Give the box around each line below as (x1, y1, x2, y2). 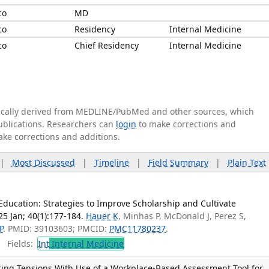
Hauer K (86, 210, 119, 222)
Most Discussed (11, 156, 75, 168)
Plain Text (227, 156, 266, 168)
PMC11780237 (109, 222, 166, 234)
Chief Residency (74, 40, 139, 51)
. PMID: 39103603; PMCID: (3, 222, 110, 234)
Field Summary (148, 156, 208, 168)
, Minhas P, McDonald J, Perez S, (118, 210, 247, 222)
